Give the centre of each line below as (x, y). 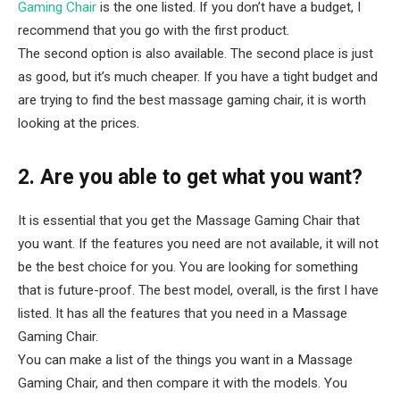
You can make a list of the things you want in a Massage (185, 359)
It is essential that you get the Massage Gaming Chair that (189, 220)
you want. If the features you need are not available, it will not (198, 243)
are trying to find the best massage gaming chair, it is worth (192, 100)
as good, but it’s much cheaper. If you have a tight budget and (198, 77)
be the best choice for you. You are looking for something (188, 267)
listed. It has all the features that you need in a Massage (183, 313)
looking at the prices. (79, 124)
